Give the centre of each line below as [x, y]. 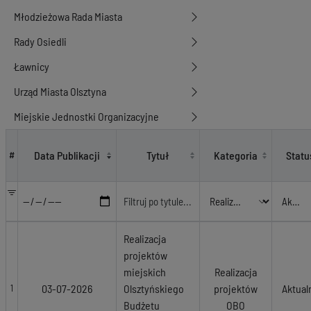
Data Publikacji [67, 155]
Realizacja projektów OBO [59, 136]
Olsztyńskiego [154, 288]
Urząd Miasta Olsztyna [60, 91]
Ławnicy [32, 66]
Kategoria [236, 155]
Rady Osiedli [40, 41]
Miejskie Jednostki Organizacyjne [86, 116]
